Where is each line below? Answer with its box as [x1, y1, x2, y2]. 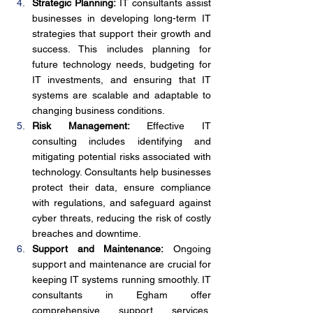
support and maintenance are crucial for [32, 259, 211, 270]
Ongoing [163, 243, 212, 254]
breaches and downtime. [32, 228, 141, 239]
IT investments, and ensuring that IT [32, 74, 211, 85]
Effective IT [129, 120, 212, 131]
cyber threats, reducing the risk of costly [32, 212, 211, 224]
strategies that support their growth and [32, 28, 211, 39]
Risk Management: [32, 120, 130, 131]
